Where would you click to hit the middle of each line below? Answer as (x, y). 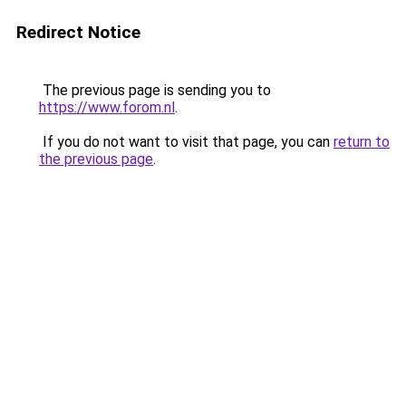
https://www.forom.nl (107, 107)
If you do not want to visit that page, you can (186, 142)
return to (362, 142)
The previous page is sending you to (155, 90)
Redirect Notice (78, 32)
